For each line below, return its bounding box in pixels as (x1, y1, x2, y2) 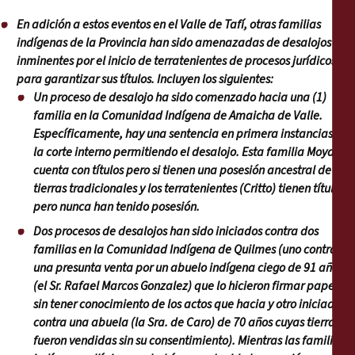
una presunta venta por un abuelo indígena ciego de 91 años (33, 259, 343, 277)
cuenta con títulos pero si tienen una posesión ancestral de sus (33, 162, 349, 180)
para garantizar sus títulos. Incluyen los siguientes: (17, 71, 273, 89)
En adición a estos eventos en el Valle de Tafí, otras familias (17, 16, 321, 34)
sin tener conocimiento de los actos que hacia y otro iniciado (33, 296, 341, 314)
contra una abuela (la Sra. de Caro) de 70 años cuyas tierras (33, 314, 340, 332)
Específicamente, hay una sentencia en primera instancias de (33, 125, 349, 143)
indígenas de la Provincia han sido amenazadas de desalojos (17, 34, 331, 52)
